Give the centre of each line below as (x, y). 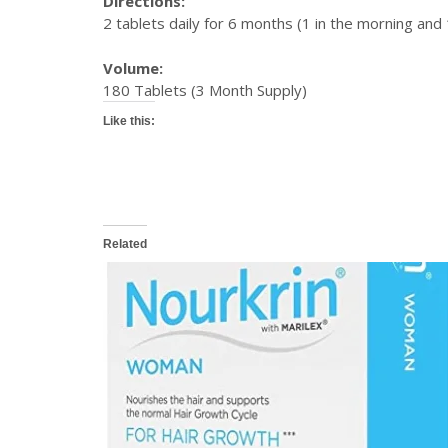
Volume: (133, 67)
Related (125, 243)
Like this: (129, 120)
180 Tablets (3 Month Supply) (205, 89)
